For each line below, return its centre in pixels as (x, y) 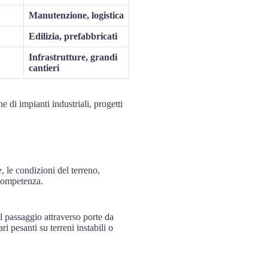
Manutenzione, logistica (76, 15)
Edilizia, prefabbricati (73, 36)
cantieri (44, 68)
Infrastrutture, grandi (73, 57)
